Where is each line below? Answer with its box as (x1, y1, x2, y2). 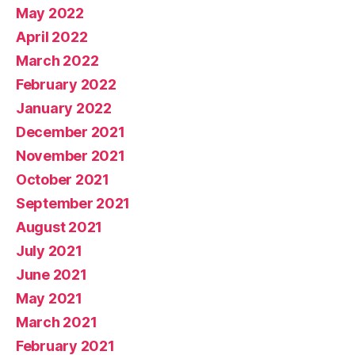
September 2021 (16, 194, 131, 212)
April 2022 (16, 28, 88, 45)
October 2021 (16, 170, 109, 188)
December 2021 (16, 123, 125, 140)
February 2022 (16, 75, 116, 93)
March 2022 (16, 52, 99, 69)
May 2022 (16, 4, 84, 21)
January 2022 (16, 99, 112, 116)
